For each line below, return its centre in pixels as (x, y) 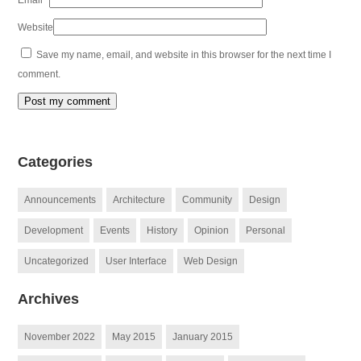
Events (115, 230)
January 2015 (203, 337)
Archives (49, 299)
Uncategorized (57, 261)
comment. (39, 74)
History (162, 230)
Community (207, 200)
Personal (266, 230)
